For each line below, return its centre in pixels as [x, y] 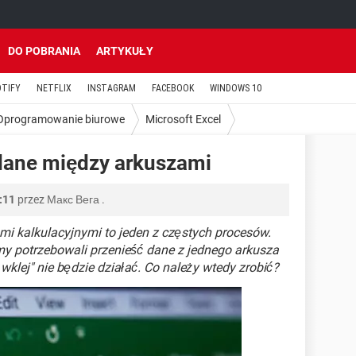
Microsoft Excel [183, 119]
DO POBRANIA [44, 51]
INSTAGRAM [112, 88]
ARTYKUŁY [125, 51]
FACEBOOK [173, 88]
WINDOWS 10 [236, 88]
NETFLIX [54, 88]
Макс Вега [73, 199]
